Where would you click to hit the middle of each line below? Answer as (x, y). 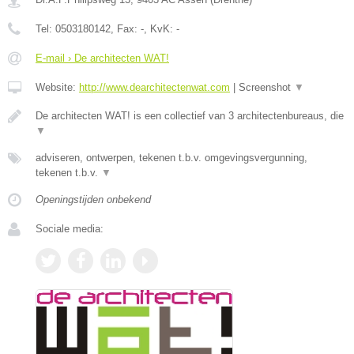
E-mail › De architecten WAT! (102, 58)
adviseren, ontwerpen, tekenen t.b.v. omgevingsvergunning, (171, 157)
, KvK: (160, 28)
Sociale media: (70, 228)
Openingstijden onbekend (93, 199)
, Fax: (126, 28)
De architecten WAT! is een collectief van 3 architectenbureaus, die (190, 115)
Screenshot (266, 87)
